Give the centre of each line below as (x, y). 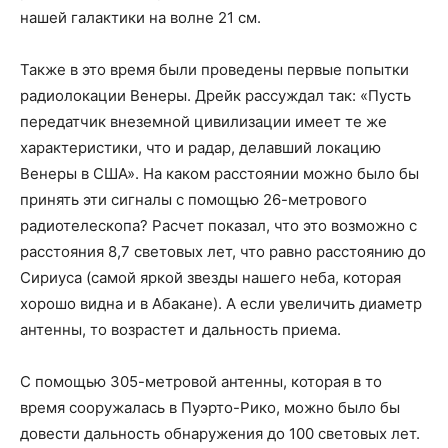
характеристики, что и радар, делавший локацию (200, 147)
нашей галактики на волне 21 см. (140, 17)
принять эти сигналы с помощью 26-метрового (193, 199)
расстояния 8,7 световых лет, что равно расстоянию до (223, 251)
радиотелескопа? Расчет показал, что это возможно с (218, 225)
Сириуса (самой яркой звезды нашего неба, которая (210, 277)
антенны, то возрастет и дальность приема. (180, 329)
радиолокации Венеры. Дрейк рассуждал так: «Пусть (215, 95)
